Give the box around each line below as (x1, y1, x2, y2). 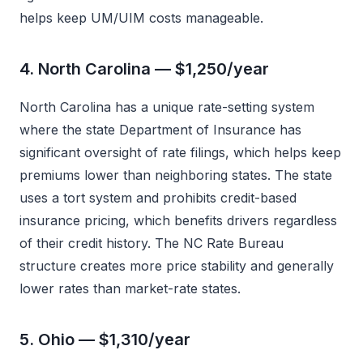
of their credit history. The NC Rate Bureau (19, 235, 284, 251)
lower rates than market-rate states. (19, 280, 241, 297)
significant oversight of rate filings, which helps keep (19, 144, 341, 160)
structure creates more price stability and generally (19, 258, 334, 274)
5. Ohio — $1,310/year (19, 330, 190, 349)
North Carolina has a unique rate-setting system (19, 99, 314, 115)
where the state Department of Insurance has (19, 122, 301, 138)
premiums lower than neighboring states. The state (19, 167, 332, 183)
